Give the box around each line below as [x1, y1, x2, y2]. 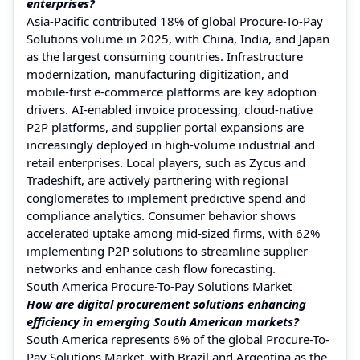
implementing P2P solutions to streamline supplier [27, 242, 308, 259]
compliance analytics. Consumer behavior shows [27, 207, 296, 223]
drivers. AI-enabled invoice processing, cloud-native [27, 100, 313, 117]
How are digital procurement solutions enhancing [27, 295, 306, 312]
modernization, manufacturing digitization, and [27, 65, 288, 82]
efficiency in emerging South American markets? [27, 313, 299, 329]
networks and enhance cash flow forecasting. [27, 260, 276, 276]
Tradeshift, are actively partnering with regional [27, 171, 288, 188]
